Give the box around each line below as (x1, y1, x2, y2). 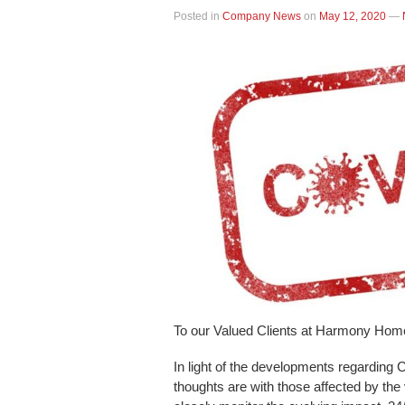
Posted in (174, 10, 222, 23)
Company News (222, 10, 301, 23)
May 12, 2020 (319, 10, 386, 23)
